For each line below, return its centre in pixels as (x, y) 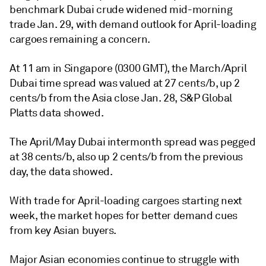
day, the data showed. (61, 172)
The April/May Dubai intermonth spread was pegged (133, 142)
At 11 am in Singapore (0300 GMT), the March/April (128, 68)
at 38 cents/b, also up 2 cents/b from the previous (126, 157)
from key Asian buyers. (63, 230)
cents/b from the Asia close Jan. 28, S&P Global (121, 98)
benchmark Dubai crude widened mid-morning (121, 9)
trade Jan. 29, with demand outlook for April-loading (133, 24)
